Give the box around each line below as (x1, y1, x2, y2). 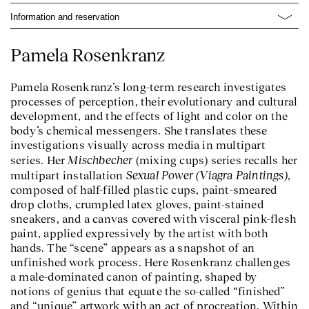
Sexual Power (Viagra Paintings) (126, 168, 288, 182)
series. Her (10, 154, 68, 167)
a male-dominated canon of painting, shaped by (10, 270, 257, 283)
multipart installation (10, 169, 126, 182)
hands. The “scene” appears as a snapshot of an (10, 241, 255, 255)
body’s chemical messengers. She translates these (10, 124, 268, 137)
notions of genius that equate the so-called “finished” (10, 285, 285, 298)
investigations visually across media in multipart (10, 139, 266, 152)
